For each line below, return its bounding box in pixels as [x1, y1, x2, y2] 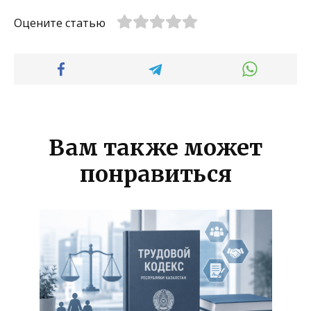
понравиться [79, 160, 232, 188]
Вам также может [49, 133, 262, 162]
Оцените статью [14, 15, 106, 31]
